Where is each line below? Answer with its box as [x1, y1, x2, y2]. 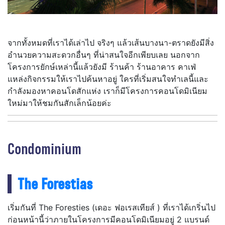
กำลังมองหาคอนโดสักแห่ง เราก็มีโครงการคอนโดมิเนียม [8, 86, 207, 96]
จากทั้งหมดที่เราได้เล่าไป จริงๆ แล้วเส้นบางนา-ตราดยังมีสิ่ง [8, 38, 214, 48]
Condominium [8, 137, 81, 160]
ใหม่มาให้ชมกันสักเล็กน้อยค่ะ [8, 98, 111, 108]
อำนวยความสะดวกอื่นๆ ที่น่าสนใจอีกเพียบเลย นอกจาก [8, 50, 200, 60]
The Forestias [18, 172, 93, 195]
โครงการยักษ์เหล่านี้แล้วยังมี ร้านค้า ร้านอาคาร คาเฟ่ [8, 62, 196, 72]
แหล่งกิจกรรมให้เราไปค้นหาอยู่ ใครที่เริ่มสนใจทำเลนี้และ [8, 74, 208, 84]
